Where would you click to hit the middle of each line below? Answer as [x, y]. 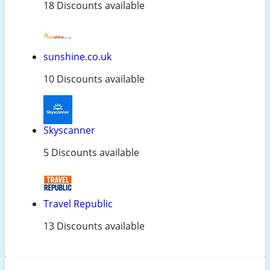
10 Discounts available [94, 79]
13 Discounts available [94, 226]
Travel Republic [78, 203]
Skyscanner [69, 130]
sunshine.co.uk [77, 56]
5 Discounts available [91, 152]
